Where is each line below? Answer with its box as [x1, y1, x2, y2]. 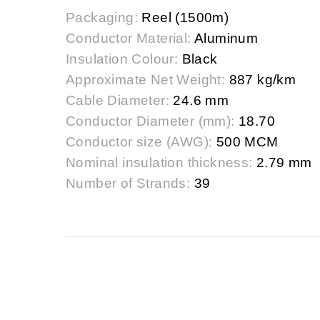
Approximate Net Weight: [66, 71, 226, 87]
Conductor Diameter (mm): [66, 113, 235, 129]
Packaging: [66, 9, 139, 25]
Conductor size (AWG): [66, 134, 213, 149]
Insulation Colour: [66, 51, 179, 66]
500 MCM [212, 134, 279, 149]
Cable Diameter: [66, 92, 169, 108]
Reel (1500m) [138, 9, 229, 25]
